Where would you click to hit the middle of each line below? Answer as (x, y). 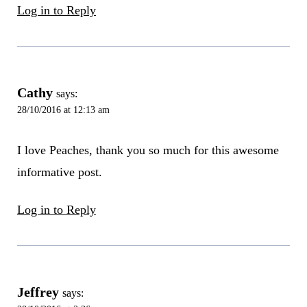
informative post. (59, 172)
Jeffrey (38, 292)
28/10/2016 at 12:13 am (63, 109)
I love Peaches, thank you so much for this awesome (148, 150)
